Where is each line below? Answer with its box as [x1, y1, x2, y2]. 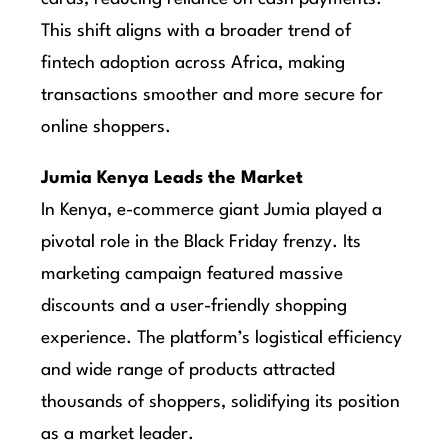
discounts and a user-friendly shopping [41, 297, 348, 315]
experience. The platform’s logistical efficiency [41, 329, 403, 347]
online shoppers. [41, 118, 172, 136]
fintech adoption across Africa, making [41, 54, 346, 72]
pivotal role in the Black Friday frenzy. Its [41, 233, 362, 251]
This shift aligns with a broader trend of [41, 22, 352, 40]
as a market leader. [41, 425, 195, 443]
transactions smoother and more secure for [41, 86, 384, 104]
